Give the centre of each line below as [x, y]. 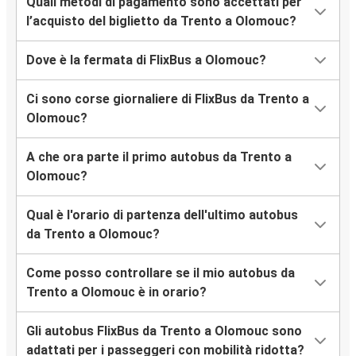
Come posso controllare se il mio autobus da [161, 273]
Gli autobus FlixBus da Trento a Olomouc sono [164, 331]
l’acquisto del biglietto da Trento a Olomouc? [161, 21]
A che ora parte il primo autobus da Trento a [159, 157]
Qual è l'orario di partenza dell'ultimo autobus [162, 215]
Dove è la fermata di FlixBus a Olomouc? [146, 60]
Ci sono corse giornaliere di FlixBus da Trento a [168, 99]
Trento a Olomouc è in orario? [116, 292]
